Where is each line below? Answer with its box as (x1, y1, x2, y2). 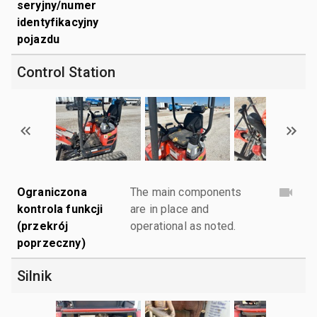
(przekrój (17, 219, 69, 233)
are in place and (130, 202, 209, 216)
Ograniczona (17, 185, 87, 199)
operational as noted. (130, 219, 236, 233)
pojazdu (17, 32, 60, 46)
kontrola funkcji (17, 202, 103, 216)
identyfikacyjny (17, 15, 99, 29)
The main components (130, 185, 241, 199)
